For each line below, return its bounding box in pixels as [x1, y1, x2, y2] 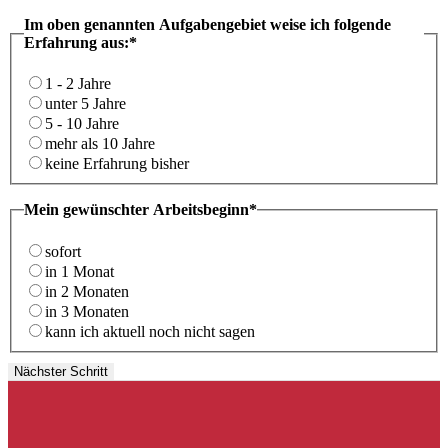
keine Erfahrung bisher [45, 155, 189, 173]
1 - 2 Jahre [45, 75, 111, 93]
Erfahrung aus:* [24, 33, 137, 51]
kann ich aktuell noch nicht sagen [45, 322, 255, 340]
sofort [45, 242, 81, 260]
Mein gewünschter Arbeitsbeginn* [24, 201, 257, 219]
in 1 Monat [45, 262, 114, 280]
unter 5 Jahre [45, 95, 126, 113]
